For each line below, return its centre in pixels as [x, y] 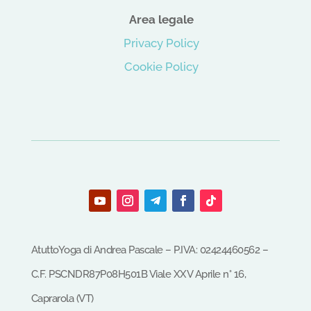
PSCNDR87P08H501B [99, 275]
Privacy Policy [161, 43]
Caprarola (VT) [62, 299]
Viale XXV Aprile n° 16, [197, 275]
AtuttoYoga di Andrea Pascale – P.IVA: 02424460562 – [150, 250]
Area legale [161, 20]
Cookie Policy [161, 67]
